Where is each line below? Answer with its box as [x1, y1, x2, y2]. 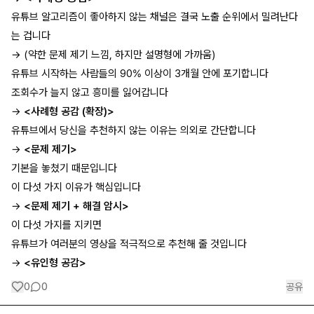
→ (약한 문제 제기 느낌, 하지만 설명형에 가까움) [11, 48, 215, 61]
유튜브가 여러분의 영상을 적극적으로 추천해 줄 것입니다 [11, 237, 247, 250]
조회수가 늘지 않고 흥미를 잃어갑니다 [11, 86, 168, 99]
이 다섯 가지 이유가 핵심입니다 [11, 180, 141, 193]
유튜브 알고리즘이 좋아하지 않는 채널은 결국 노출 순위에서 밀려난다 [11, 10, 298, 23]
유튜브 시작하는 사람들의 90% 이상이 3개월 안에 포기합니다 [11, 67, 268, 80]
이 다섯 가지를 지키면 [11, 218, 102, 231]
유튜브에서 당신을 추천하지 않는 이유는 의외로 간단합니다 [11, 123, 256, 137]
